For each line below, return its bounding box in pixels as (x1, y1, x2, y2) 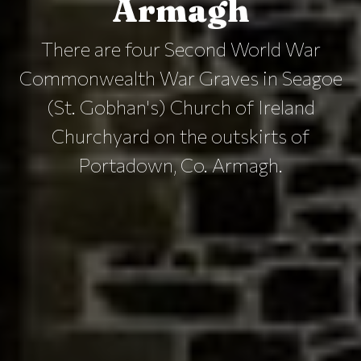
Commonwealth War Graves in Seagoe (19, 65, 342, 89)
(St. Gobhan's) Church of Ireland (46, 94, 315, 118)
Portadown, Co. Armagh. (78, 152, 283, 176)
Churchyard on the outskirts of (52, 123, 309, 147)
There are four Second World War (40, 36, 321, 60)
